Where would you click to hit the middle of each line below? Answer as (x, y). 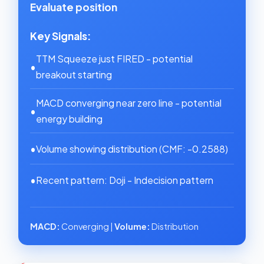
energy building (69, 119)
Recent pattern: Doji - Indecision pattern (125, 180)
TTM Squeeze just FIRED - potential (114, 59)
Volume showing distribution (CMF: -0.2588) (132, 148)
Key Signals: (61, 36)
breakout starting (74, 75)
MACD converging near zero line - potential (129, 103)
